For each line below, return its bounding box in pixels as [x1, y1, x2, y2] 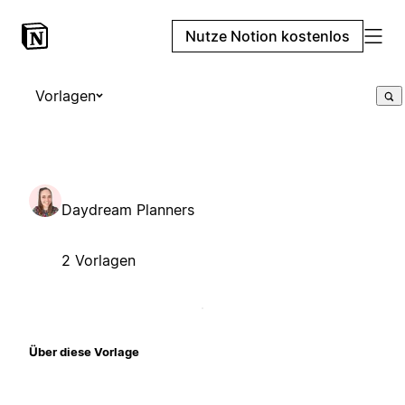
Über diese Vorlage [29, 344, 139, 359]
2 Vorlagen [61, 250, 136, 269]
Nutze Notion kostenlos [185, 27, 350, 45]
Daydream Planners [61, 200, 194, 219]
